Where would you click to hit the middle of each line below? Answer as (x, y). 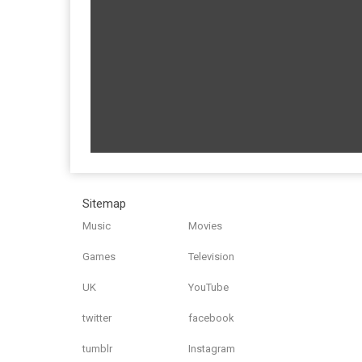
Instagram (212, 349)
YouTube (209, 287)
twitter (97, 318)
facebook (212, 318)
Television (212, 257)
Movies (206, 226)
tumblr (97, 349)
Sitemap (104, 204)
